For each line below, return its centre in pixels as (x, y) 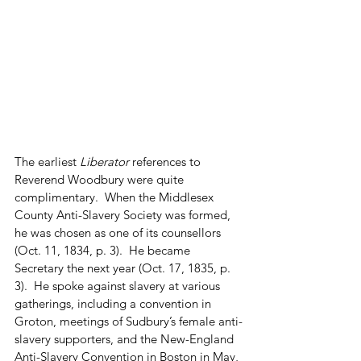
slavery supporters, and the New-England (126, 338)
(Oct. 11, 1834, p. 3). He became (104, 250)
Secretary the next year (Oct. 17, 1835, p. (124, 268)
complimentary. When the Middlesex (116, 197)
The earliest (47, 161)
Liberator (104, 161)
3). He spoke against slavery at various (119, 285)
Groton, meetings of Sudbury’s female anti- (129, 321)
